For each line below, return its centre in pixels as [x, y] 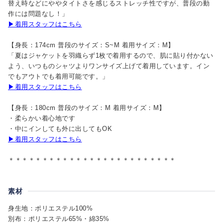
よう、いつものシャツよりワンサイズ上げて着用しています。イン [109, 66]
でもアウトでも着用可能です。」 [58, 76]
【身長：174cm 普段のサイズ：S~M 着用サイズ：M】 [91, 45]
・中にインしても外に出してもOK [60, 128]
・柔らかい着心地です [42, 118]
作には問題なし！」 [38, 13]
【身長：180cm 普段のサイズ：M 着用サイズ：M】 [87, 108]
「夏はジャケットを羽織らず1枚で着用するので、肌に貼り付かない [111, 55]
